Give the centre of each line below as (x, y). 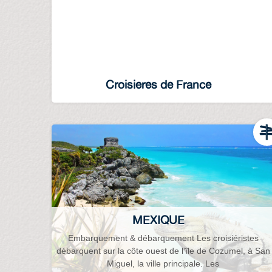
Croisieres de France (159, 84)
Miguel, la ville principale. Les (163, 264)
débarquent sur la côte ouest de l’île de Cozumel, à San (163, 251)
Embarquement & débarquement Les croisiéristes (163, 238)
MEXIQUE (159, 219)
